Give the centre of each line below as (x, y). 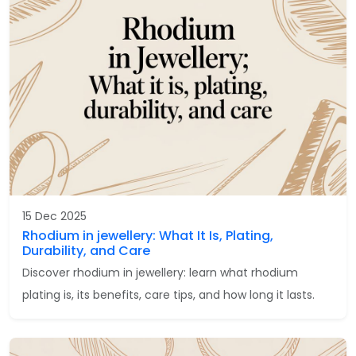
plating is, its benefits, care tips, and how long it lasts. (168, 294)
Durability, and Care (86, 250)
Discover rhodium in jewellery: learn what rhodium (160, 272)
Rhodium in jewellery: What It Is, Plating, (148, 235)
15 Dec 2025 (54, 216)
